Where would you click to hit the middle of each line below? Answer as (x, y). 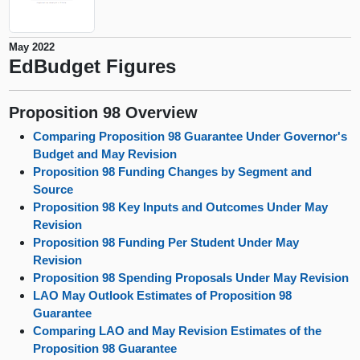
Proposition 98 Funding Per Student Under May (166, 243)
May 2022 (32, 47)
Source (53, 190)
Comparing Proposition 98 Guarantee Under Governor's (190, 137)
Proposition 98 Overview (104, 112)
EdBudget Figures (93, 66)
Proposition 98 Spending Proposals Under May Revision (191, 278)
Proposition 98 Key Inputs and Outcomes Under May (181, 207)
